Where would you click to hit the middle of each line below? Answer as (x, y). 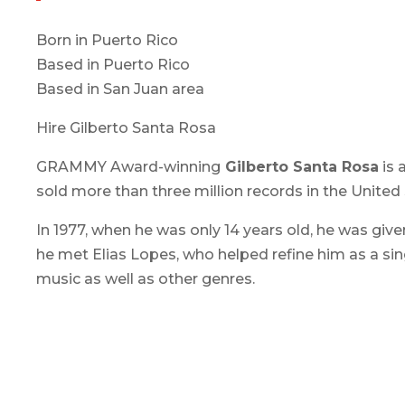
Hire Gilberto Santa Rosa (126, 127)
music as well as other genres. (146, 278)
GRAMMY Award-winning (128, 166)
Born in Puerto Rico (107, 40)
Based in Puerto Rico (113, 64)
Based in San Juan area (120, 89)
